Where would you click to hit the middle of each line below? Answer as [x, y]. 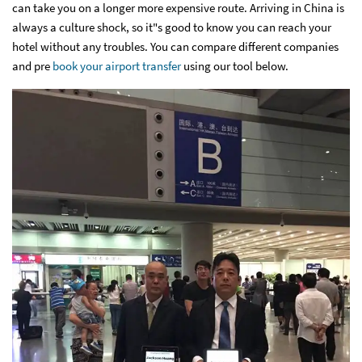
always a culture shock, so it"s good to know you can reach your [172, 27]
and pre [32, 65]
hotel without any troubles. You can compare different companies [175, 46]
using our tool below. [235, 65]
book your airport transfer [117, 65]
